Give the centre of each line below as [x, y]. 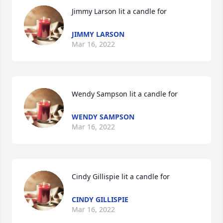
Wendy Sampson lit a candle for [125, 94]
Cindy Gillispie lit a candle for [121, 176]
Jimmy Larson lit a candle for [119, 11]
